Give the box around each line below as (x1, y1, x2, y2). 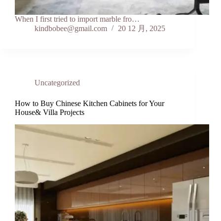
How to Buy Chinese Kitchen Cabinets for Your (15, 99, 164, 108)
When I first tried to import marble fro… (15, 15, 140, 24)
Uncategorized (35, 78, 80, 87)
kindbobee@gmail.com (35, 24, 107, 33)
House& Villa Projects (15, 108, 84, 117)
